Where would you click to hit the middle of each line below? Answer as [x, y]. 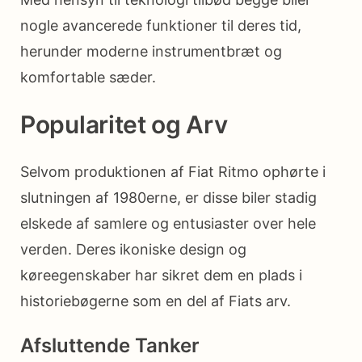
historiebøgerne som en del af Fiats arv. [156, 301]
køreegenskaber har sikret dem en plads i [161, 275]
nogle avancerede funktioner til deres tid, [161, 26]
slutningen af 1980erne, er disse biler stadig [168, 197]
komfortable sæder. [88, 78]
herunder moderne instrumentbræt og [151, 52]
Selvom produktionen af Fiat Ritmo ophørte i [173, 171]
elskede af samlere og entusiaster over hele [168, 223]
